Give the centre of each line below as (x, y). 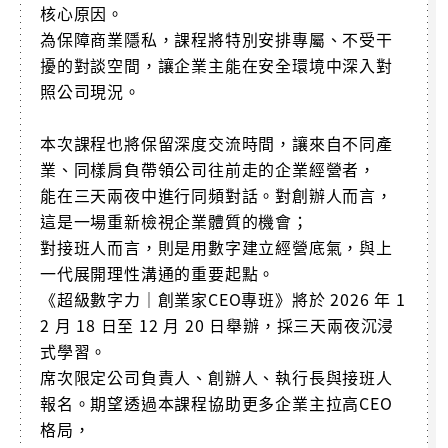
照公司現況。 (90, 90)
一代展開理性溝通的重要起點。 (158, 272)
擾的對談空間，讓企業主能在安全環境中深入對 (216, 64)
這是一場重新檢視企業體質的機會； (174, 220)
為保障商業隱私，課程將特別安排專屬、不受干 (216, 38)
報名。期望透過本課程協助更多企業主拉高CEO (216, 402)
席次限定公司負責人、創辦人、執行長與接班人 (216, 376)
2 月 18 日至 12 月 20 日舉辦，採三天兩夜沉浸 (217, 324)
